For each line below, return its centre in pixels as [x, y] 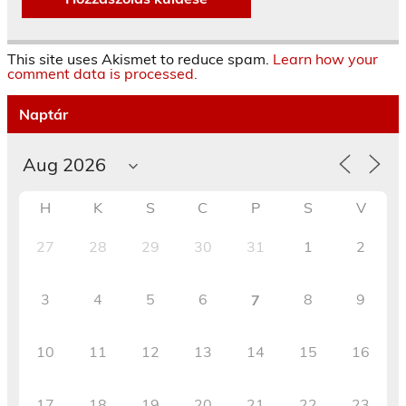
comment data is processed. [102, 74]
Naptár [43, 115]
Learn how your [325, 59]
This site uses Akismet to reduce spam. [140, 59]
